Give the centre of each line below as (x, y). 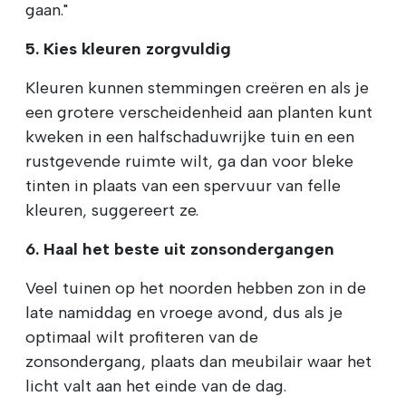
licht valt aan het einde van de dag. (156, 387)
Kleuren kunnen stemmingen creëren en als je (197, 88)
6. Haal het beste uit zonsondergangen (180, 250)
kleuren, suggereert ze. (112, 211)
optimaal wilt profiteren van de (142, 338)
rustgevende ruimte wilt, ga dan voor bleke (189, 162)
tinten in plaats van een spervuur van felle (183, 186)
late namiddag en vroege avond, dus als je (184, 313)
